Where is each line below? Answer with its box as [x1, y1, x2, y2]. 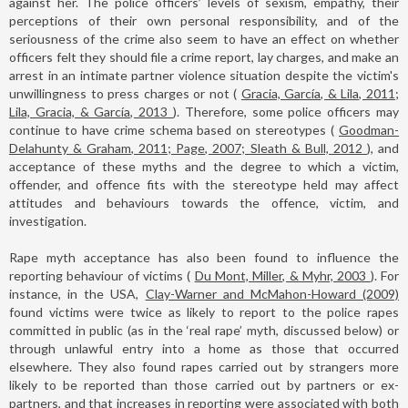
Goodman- [339, 121, 399, 138]
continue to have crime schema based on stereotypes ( [9, 121, 339, 138]
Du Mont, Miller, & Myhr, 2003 [194, 267, 371, 283]
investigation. [9, 212, 87, 229]
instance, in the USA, [9, 285, 146, 301]
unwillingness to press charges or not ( [9, 85, 241, 101]
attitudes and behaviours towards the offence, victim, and [9, 194, 399, 210]
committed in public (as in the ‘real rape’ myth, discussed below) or [9, 321, 399, 338]
